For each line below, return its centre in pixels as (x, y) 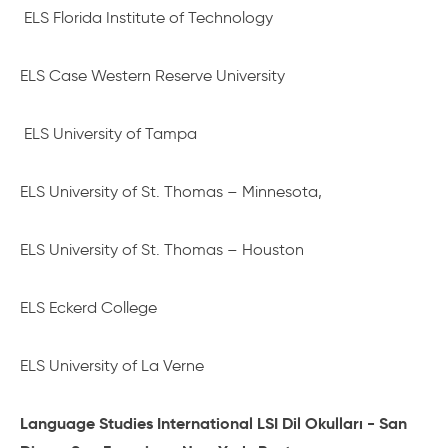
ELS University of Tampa (108, 133)
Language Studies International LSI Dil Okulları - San (213, 423)
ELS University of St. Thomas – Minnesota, (171, 191)
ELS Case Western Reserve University (152, 75)
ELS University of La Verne (112, 365)
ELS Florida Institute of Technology (146, 17)
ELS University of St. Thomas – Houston (162, 249)
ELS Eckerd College (88, 307)
